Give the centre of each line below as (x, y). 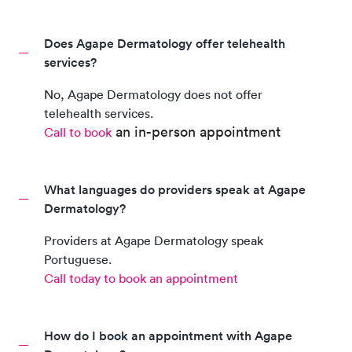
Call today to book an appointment (141, 278)
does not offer (222, 94)
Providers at (79, 240)
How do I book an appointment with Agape (168, 336)
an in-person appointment (198, 132)
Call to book (78, 132)
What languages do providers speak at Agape (175, 190)
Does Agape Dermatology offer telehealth (165, 44)
